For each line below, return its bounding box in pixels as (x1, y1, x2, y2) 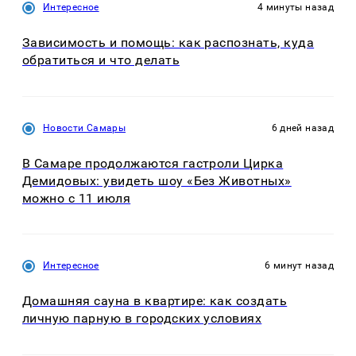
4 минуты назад (257, 2, 334, 14)
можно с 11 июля (22, 190, 131, 206)
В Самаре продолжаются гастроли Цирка (22, 155, 284, 171)
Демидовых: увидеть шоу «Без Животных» (22, 172, 292, 188)
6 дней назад (271, 122, 334, 133)
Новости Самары (43, 122, 126, 133)
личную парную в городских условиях (22, 311, 262, 327)
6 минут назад (265, 260, 334, 272)
